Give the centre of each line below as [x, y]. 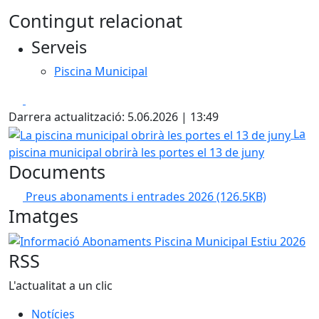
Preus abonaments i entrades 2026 [121, 196]
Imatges [43, 215]
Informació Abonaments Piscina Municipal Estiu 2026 [151, 240]
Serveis [59, 47]
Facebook [51, 99]
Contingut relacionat [95, 21]
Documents [57, 171]
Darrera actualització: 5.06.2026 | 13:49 [114, 117]
